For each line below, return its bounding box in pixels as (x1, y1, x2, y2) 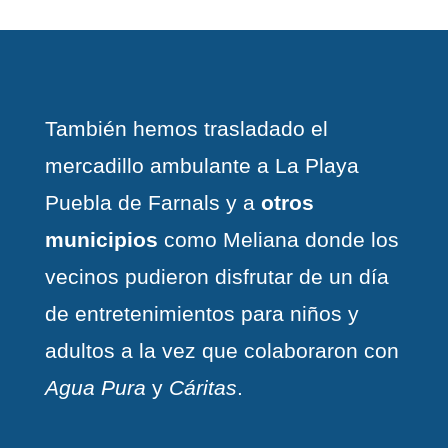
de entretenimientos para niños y (44, 302, 359, 326)
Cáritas (168, 376, 237, 400)
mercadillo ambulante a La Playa (44, 154, 359, 178)
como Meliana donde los (157, 228, 399, 252)
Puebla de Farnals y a (44, 191, 261, 215)
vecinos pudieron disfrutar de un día (44, 265, 389, 289)
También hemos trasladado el (44, 117, 328, 141)
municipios (44, 228, 158, 252)
